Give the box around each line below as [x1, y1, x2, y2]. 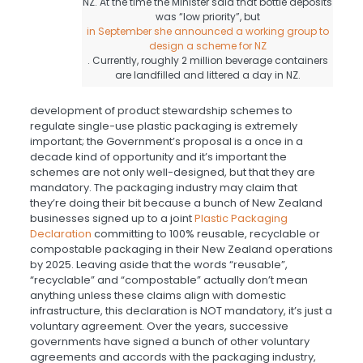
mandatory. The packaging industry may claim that [29, 180, 297, 196]
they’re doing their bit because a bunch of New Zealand [29, 195, 322, 211]
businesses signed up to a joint [29, 211, 194, 227]
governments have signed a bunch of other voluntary [29, 334, 310, 350]
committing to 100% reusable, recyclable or [91, 226, 320, 242]
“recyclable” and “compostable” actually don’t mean [29, 272, 308, 288]
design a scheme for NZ [148, 39, 267, 53]
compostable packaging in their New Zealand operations [29, 241, 333, 258]
